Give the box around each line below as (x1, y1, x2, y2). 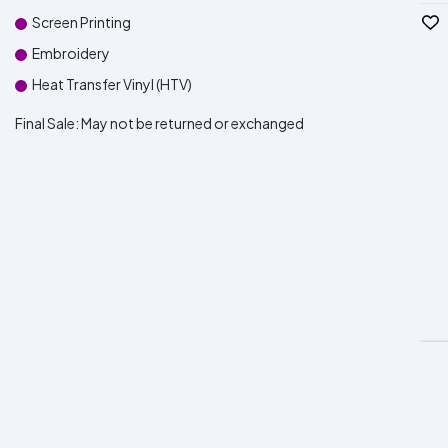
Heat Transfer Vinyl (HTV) (32, 75, 192, 93)
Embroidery (32, 44, 110, 62)
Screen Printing (32, 13, 131, 31)
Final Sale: (15, 114, 81, 132)
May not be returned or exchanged (81, 114, 304, 132)
